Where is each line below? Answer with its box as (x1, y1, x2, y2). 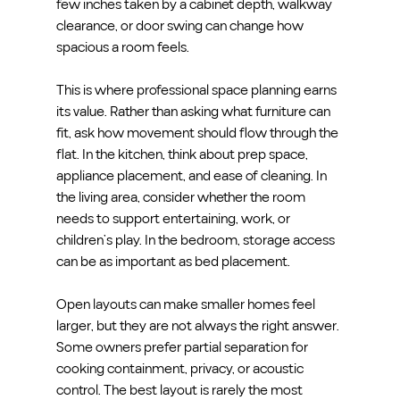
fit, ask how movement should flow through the (55, 122, 341, 143)
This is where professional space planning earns (55, 79, 339, 100)
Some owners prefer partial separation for (55, 337, 311, 357)
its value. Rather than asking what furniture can (55, 101, 333, 121)
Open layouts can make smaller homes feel (55, 294, 318, 314)
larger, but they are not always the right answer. (55, 315, 342, 336)
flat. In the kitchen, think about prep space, (55, 144, 311, 164)
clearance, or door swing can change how (55, 15, 306, 36)
